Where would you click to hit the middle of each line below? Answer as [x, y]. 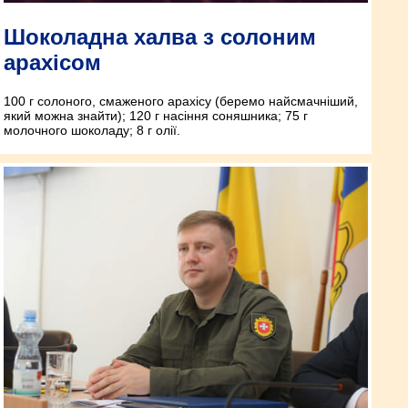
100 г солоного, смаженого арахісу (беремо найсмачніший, [181, 101]
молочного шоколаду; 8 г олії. [92, 130]
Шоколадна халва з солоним [160, 36]
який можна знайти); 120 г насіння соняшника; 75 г [156, 115]
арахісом [52, 62]
